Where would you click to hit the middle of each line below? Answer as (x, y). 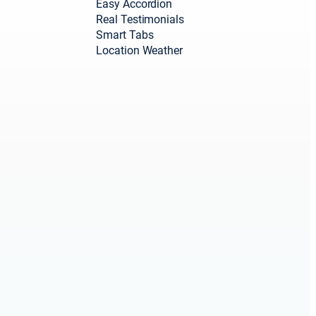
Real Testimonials (140, 20)
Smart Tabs (125, 35)
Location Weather (139, 51)
